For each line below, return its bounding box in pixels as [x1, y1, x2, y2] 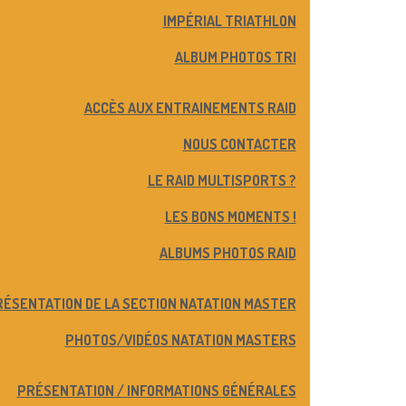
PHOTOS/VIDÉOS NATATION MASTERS [64, 331, 296, 349]
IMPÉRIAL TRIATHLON [162, 12, 296, 30]
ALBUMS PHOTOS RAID [159, 244, 296, 262]
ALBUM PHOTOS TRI [174, 48, 296, 66]
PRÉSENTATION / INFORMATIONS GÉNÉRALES [16, 382, 296, 400]
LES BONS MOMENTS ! [164, 208, 296, 226]
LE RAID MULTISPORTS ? [147, 171, 296, 189]
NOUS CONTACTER [182, 135, 296, 153]
